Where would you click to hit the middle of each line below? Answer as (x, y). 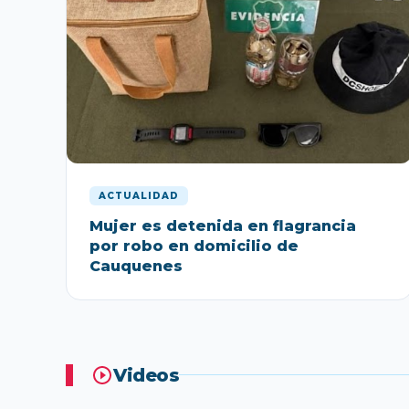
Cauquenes (136, 266)
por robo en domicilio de (194, 246)
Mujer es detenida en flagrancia (223, 225)
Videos (146, 375)
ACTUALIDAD (139, 195)
